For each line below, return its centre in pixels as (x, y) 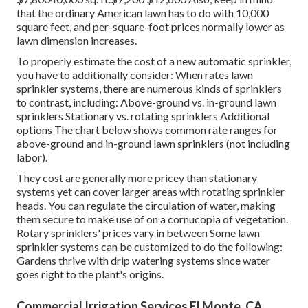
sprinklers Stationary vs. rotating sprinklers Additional (143, 115)
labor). (32, 157)
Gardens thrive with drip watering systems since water (143, 260)
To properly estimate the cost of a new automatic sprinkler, (154, 60)
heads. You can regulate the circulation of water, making (146, 205)
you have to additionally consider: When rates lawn (135, 74)
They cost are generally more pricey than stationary (137, 177)
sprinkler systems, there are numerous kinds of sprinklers (149, 88)
